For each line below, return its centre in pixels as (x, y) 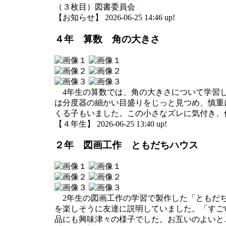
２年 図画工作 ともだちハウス (126, 145)
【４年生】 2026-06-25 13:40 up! (111, 124)
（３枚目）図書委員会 (95, 7)
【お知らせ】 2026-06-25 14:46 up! (115, 18)
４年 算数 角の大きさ (107, 39)
